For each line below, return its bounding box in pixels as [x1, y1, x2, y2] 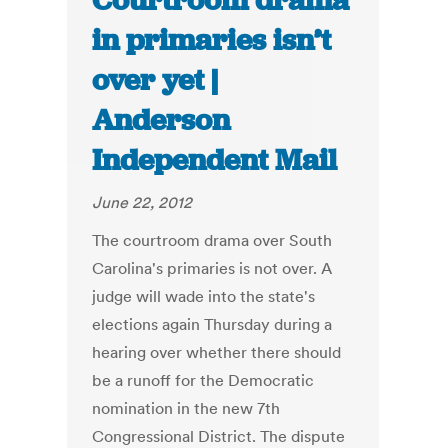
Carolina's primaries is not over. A [92, 258, 333, 279]
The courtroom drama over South [92, 230, 333, 251]
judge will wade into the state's [92, 286, 316, 307]
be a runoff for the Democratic [92, 370, 315, 391]
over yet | [92, 61, 219, 100]
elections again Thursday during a [92, 314, 333, 335]
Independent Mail [92, 141, 338, 180]
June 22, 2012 [92, 192, 193, 213]
